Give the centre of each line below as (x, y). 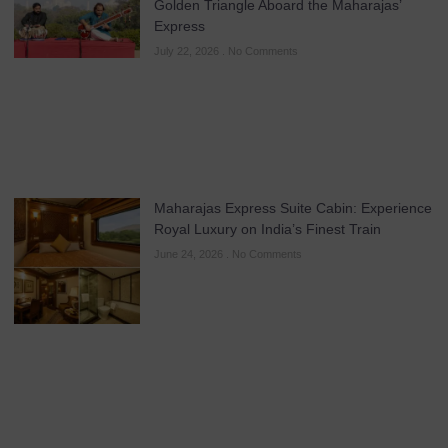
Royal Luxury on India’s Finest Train (267, 228)
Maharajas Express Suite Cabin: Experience (293, 207)
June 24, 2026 (190, 253)
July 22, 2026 (188, 50)
